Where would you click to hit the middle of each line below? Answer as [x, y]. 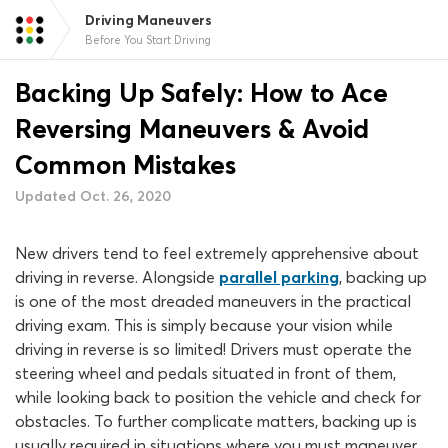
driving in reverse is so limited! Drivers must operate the [213, 349]
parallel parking [279, 277]
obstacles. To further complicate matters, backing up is [216, 421]
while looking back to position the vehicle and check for [218, 397]
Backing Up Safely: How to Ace [201, 93]
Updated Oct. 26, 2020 [93, 196]
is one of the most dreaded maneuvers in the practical [213, 301]
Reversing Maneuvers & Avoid [192, 129]
